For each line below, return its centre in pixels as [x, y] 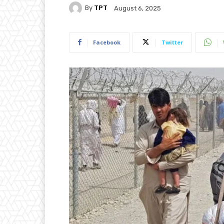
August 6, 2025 [137, 8]
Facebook [107, 42]
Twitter [172, 42]
